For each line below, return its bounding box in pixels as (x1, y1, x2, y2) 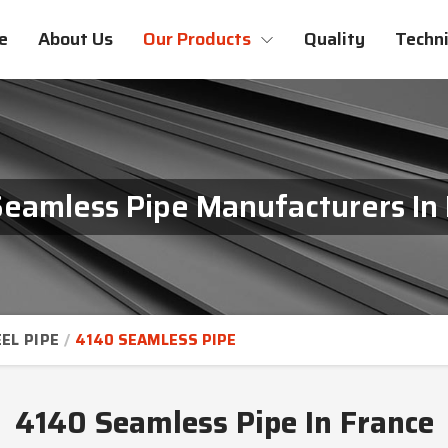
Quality (304, 25, 365, 53)
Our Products (143, 25, 255, 53)
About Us (38, 25, 113, 53)
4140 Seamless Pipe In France (14, 399, 434, 446)
